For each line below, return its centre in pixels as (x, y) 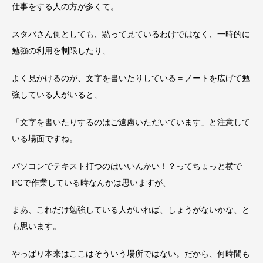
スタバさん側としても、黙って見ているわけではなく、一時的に (131, 34)
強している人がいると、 (57, 94)
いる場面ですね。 (45, 138)
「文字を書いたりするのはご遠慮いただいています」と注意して (131, 122)
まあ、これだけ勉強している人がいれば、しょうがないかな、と (131, 210)
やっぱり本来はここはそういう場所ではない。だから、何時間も (131, 254)
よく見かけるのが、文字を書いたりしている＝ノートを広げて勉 (131, 78)
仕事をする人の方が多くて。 (65, 7)
